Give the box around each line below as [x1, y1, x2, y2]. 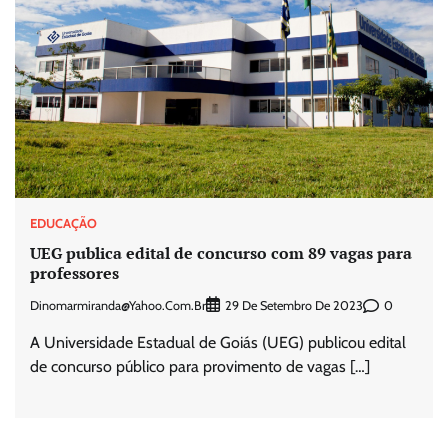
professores [30, 262, 119, 285]
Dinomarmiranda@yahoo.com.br [30, 297, 206, 313]
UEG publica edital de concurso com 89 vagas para [30, 242, 412, 265]
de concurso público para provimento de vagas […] [30, 357, 370, 377]
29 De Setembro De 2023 [225, 298, 363, 314]
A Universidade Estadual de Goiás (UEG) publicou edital [30, 333, 406, 353]
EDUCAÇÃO [30, 215, 97, 231]
